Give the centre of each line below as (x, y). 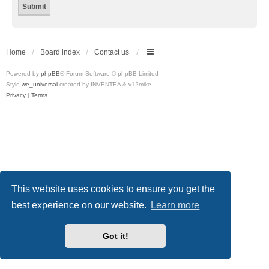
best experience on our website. (80, 205)
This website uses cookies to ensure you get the (113, 189)
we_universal (40, 84)
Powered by (23, 73)
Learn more (175, 205)
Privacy (16, 95)
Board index (60, 52)
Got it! (115, 236)
